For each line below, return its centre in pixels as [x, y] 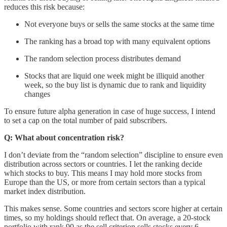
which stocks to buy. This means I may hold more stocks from [103, 173]
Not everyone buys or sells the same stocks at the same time [119, 24]
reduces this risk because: [44, 7]
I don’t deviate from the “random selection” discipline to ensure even [113, 155]
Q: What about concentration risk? [64, 138]
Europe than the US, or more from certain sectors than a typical [105, 182]
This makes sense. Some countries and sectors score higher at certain [113, 209]
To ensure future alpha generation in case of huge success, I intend [110, 111]
